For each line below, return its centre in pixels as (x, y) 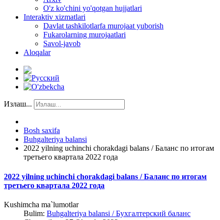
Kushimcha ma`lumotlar (41, 204)
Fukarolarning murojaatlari (84, 35)
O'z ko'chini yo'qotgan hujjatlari (93, 8)
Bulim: (35, 213)
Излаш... (18, 104)
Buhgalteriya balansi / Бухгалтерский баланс (119, 213)
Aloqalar (37, 52)
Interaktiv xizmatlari (55, 17)
